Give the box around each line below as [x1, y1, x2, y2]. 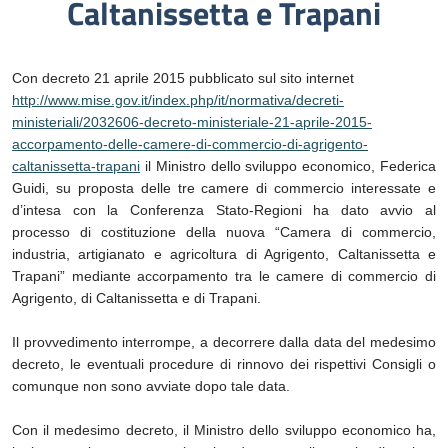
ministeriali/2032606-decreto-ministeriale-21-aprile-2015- [12, 114, 372, 130]
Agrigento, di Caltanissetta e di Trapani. [12, 290, 261, 306]
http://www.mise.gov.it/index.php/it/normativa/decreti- [12, 92, 344, 108]
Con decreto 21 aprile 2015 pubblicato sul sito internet [12, 70, 354, 86]
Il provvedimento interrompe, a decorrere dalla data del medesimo [12, 334, 436, 350]
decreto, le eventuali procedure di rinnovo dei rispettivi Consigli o [12, 356, 436, 372]
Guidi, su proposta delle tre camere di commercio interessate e [12, 180, 436, 196]
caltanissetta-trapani [12, 158, 140, 174]
